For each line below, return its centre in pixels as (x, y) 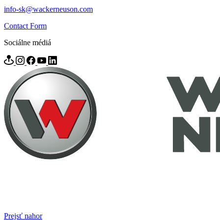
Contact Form (25, 26)
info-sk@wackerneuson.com (48, 9)
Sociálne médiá (27, 42)
